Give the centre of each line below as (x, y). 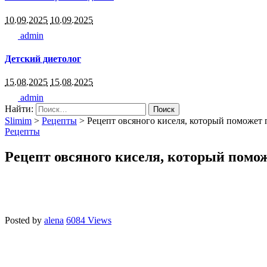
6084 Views (89, 220)
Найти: (19, 109)
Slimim (18, 121)
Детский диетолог (43, 58)
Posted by (23, 220)
